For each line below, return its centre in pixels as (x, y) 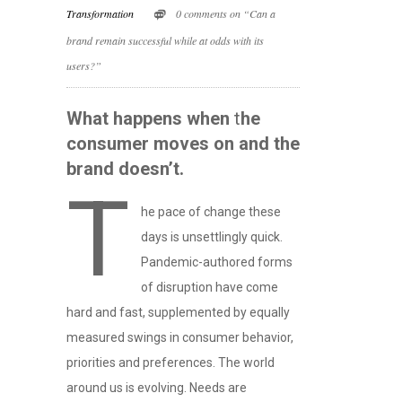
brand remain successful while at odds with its (165, 41)
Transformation (100, 13)
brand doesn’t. (125, 169)
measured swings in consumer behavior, (180, 338)
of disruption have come (209, 288)
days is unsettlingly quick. (211, 237)
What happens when (148, 119)
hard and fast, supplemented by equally (178, 313)
